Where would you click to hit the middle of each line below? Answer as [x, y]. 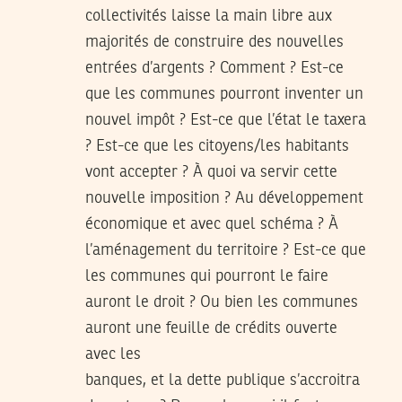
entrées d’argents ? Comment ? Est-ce [214, 68]
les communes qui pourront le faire [207, 276]
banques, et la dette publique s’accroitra [223, 380]
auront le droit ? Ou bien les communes [222, 302]
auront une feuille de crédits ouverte [211, 328]
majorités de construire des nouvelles [214, 42]
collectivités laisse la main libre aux [209, 16]
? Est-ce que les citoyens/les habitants [217, 146]
